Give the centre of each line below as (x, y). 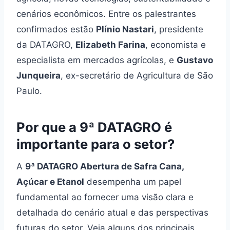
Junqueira (39, 76)
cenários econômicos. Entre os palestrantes (106, 14)
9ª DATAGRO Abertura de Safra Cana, (104, 167)
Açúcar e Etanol (50, 182)
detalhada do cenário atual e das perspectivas (112, 213)
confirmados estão (56, 30)
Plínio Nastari (125, 30)
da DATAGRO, (46, 45)
